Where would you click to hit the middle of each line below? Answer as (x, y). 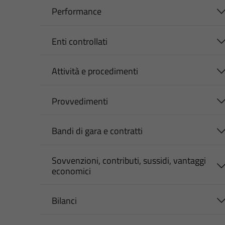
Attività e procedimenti (95, 71)
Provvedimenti (80, 101)
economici (71, 171)
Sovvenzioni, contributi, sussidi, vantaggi (129, 160)
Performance (76, 12)
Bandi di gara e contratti (97, 131)
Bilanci (64, 200)
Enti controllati (79, 41)
